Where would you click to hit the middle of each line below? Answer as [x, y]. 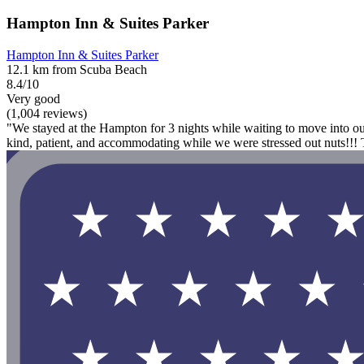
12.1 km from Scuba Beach [77, 70]
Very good [33, 99]
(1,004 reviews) [47, 114]
